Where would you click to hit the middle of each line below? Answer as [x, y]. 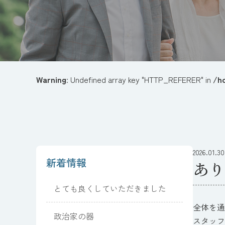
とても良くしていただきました [110, 188]
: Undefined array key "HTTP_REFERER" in [140, 79]
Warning [51, 79]
